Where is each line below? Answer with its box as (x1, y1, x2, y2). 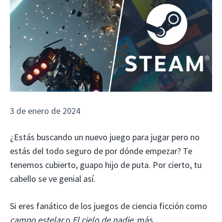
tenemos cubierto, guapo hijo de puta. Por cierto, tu (10, 159, 202, 170)
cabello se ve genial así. (10, 172, 96, 184)
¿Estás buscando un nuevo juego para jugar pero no (10, 131, 200, 143)
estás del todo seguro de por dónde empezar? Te (10, 145, 192, 157)
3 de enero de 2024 (10, 105, 80, 117)
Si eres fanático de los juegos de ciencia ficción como (10, 200, 207, 212)
